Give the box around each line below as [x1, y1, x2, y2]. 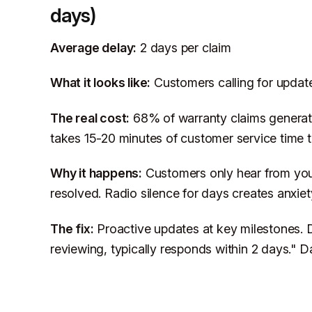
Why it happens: [50, 166, 143, 181]
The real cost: [50, 110, 130, 125]
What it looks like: [50, 75, 151, 91]
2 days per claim [136, 40, 231, 55]
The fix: [50, 221, 94, 237]
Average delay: [50, 40, 137, 55]
